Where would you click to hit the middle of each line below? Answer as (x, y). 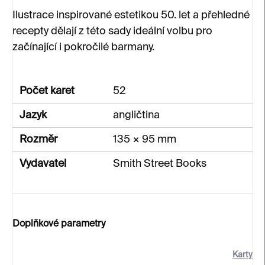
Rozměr (38, 140)
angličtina (136, 115)
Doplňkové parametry (59, 224)
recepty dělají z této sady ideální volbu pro (112, 31)
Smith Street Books (160, 164)
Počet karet (47, 91)
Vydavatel (43, 164)
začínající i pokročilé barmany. (83, 47)
